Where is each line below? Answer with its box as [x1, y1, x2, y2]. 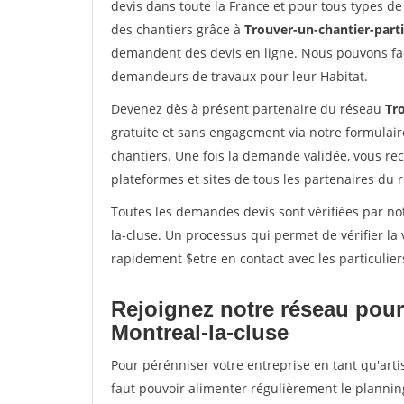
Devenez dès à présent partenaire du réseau [111, 100, 385, 117]
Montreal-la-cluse [111, 320, 289, 344]
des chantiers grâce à [111, 21, 244, 38]
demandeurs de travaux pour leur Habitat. [111, 68, 368, 85]
